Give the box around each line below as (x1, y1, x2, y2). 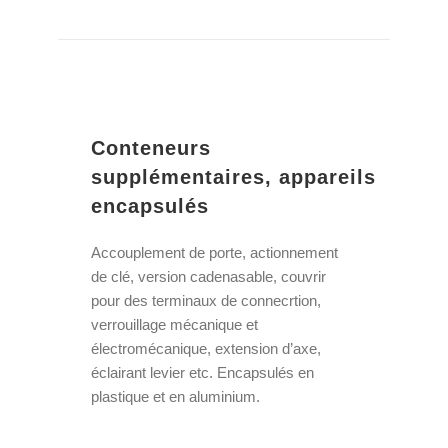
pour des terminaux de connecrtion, (91, 292, 322, 310)
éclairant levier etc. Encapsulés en (91, 364, 315, 382)
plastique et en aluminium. (91, 388, 261, 406)
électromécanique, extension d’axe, (91, 340, 322, 358)
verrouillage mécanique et (91, 316, 259, 334)
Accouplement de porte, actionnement (91, 244, 339, 262)
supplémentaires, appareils (91, 166, 377, 189)
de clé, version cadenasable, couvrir (91, 268, 327, 286)
